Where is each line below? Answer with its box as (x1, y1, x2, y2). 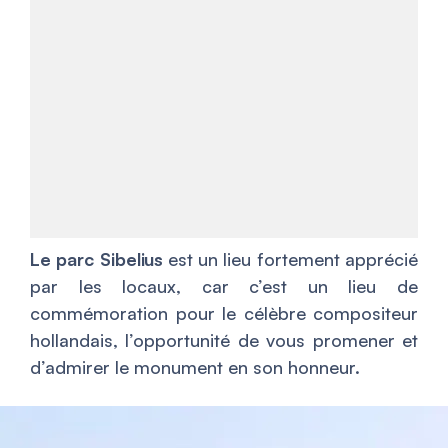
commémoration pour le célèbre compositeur (30, 302, 418, 324)
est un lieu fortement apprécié (162, 248, 419, 270)
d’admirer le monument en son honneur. (30, 356, 360, 378)
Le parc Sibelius (30, 248, 163, 270)
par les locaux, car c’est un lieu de (30, 275, 418, 297)
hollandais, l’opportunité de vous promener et (30, 329, 418, 351)
